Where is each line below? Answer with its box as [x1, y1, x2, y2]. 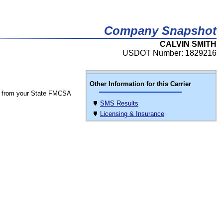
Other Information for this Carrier [90, 80, 191, 88]
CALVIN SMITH [160, 40, 217, 48]
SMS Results [100, 100, 138, 107]
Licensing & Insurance [100, 110, 164, 117]
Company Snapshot [104, 24, 217, 37]
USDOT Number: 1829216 [122, 49, 217, 57]
